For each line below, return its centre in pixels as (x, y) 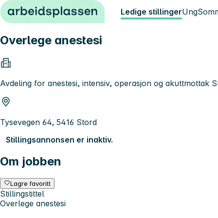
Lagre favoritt (31, 183)
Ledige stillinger (151, 12)
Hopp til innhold (34, 9)
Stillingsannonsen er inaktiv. (59, 139)
